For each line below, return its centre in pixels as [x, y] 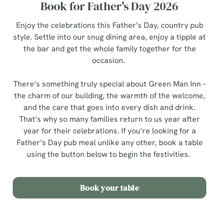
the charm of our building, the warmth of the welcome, [109, 96]
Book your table [109, 188]
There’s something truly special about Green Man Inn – [109, 84]
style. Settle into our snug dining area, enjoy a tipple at [109, 37]
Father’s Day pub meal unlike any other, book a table [109, 142]
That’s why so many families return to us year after [109, 119]
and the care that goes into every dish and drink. [109, 107]
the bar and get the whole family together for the [109, 49]
